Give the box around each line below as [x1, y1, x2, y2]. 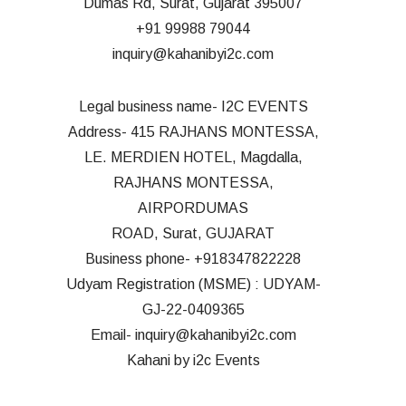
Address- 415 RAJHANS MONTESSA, [67, 123, 319, 140]
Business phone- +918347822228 [85, 250, 301, 266]
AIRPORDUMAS [138, 199, 248, 216]
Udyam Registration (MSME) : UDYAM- [65, 275, 321, 292]
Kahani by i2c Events [126, 352, 260, 368]
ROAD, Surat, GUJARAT [111, 225, 275, 241]
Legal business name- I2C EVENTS [78, 98, 308, 114]
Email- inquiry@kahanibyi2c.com [90, 326, 296, 343]
